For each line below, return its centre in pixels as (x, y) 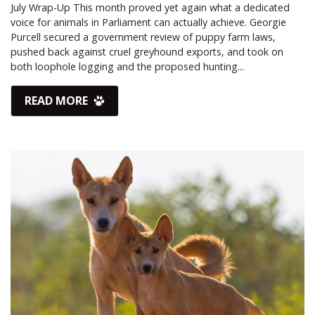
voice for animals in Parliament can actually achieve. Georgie (148, 22)
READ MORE (58, 101)
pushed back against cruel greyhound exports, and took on (147, 51)
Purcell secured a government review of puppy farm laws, (143, 37)
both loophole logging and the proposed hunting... (127, 66)
